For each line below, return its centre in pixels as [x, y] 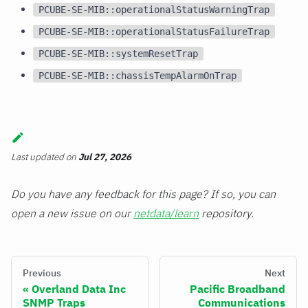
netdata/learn [166, 213]
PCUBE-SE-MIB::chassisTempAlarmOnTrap [137, 75]
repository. [226, 213]
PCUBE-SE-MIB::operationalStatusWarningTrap [154, 9]
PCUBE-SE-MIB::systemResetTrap [118, 53]
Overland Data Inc [79, 289]
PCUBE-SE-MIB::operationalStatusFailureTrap [154, 31]
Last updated [37, 157]
